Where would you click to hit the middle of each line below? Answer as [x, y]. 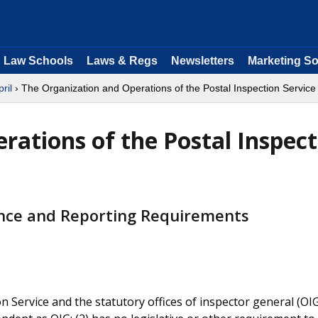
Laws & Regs [122, 61]
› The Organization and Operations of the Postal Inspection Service [164, 88]
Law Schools [38, 61]
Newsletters [203, 61]
